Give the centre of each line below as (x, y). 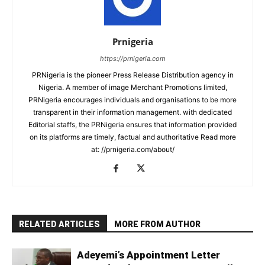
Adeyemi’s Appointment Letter (148, 255)
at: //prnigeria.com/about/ (132, 150)
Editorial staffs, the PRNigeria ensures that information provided (132, 125)
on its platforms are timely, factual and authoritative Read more (132, 137)
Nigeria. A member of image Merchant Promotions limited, (132, 88)
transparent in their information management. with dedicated (132, 112)
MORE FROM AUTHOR (157, 224)
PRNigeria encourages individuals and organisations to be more (132, 100)
